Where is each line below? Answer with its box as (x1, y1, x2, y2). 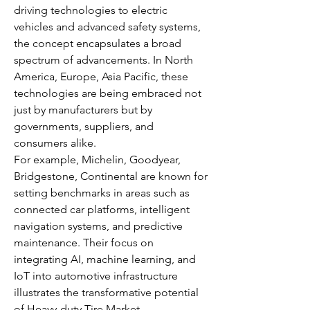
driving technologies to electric (14, 3, 167, 17)
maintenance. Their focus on (14, 236, 154, 249)
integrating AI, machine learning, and (14, 253, 196, 266)
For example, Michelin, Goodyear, (14, 153, 181, 166)
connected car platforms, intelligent (14, 203, 190, 216)
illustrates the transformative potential (14, 286, 199, 299)
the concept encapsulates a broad (14, 37, 181, 50)
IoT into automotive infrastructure (14, 269, 178, 282)
